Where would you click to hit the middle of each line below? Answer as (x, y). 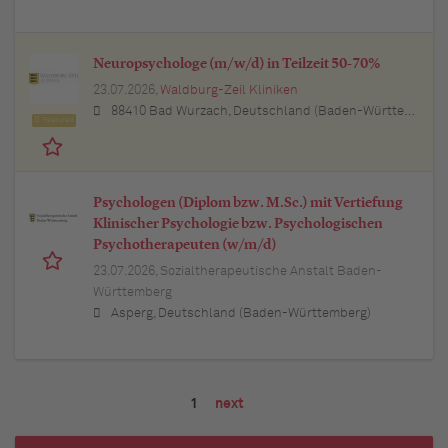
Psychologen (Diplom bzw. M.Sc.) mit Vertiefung (248, 203)
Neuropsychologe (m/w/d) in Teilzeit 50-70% (237, 64)
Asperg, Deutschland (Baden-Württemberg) (241, 314)
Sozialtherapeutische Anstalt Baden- (271, 272)
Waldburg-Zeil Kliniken (229, 91)
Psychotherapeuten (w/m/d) (185, 245)
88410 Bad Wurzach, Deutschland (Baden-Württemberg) (257, 112)
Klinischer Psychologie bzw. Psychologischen (238, 224)
